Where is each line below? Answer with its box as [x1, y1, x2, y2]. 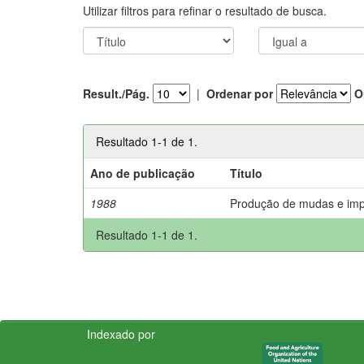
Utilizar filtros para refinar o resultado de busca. [83, 2, 327, 19]
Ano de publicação [90, 164, 196, 181]
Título [230, 164, 263, 181]
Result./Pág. [83, 85, 149, 102]
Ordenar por [206, 85, 273, 102]
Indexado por [87, 325, 155, 342]
